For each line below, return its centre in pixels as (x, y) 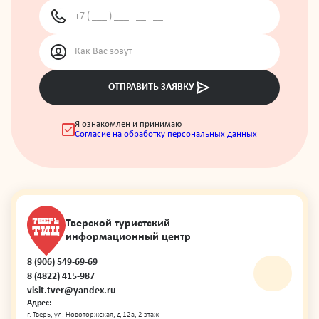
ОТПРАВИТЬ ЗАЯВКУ (151, 87)
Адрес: (39, 303)
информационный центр (128, 237)
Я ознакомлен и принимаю (128, 124)
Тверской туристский (118, 223)
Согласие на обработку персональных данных (166, 134)
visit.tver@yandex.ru (72, 291)
